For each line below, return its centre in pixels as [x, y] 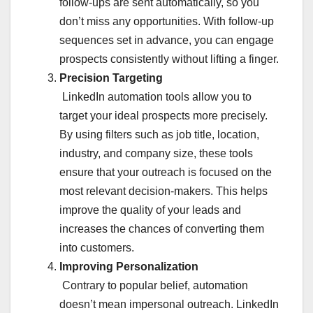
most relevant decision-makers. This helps [163, 191]
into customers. [97, 248]
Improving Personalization [129, 267]
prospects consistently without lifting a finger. [169, 59]
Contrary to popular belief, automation [154, 286]
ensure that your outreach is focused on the [166, 173]
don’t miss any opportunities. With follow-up [167, 22]
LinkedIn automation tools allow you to [155, 97]
